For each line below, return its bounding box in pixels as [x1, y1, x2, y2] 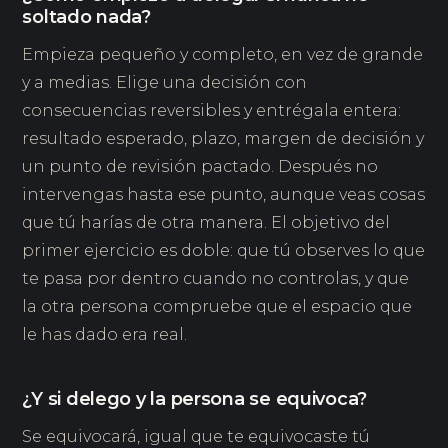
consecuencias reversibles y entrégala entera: [22, 100, 402, 120]
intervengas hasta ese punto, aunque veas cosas [22, 184, 426, 204]
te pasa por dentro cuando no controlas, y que [22, 268, 410, 288]
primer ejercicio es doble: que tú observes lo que [22, 240, 426, 260]
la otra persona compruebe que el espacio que [22, 296, 413, 316]
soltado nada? [22, 5, 151, 28]
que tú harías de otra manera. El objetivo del [22, 212, 391, 232]
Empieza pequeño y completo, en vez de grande [22, 44, 424, 64]
